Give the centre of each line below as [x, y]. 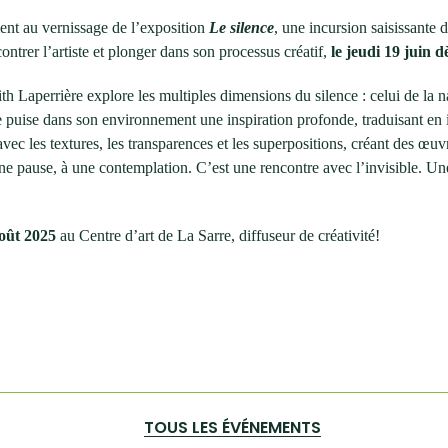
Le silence [241, 27]
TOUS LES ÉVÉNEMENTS [232, 427]
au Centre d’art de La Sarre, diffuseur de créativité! [218, 235]
